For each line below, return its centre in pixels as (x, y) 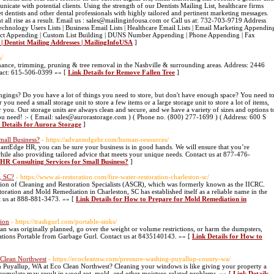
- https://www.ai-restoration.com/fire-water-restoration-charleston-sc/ (113, 177)
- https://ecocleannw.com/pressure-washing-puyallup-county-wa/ (139, 259)
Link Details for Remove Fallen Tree (121, 72)
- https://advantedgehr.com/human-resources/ (105, 139)
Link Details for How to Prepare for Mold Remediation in (161, 199)
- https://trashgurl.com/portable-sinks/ (64, 221)
